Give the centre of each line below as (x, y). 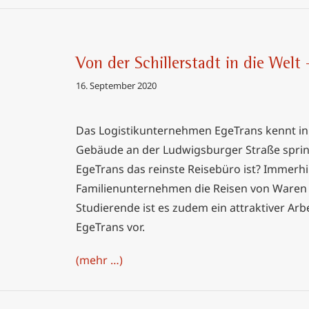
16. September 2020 (116, 86)
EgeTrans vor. (110, 227)
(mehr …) (99, 260)
